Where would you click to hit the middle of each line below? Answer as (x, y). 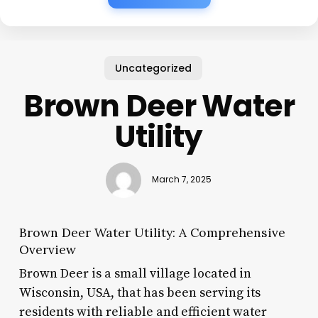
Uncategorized (154, 68)
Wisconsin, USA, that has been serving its (139, 292)
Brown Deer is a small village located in (135, 273)
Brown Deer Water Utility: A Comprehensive (152, 232)
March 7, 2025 (182, 180)
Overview (47, 249)
